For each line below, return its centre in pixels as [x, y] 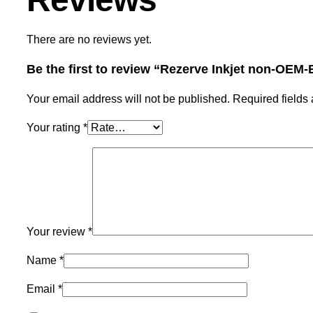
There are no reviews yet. [89, 40]
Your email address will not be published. [128, 99]
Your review [57, 232]
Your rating [55, 128]
